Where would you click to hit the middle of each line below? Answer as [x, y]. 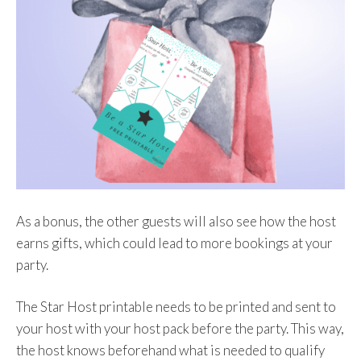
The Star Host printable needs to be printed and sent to [176, 307]
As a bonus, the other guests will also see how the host [176, 221]
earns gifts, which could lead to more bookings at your [174, 243]
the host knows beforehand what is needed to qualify [170, 350]
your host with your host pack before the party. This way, [180, 328]
